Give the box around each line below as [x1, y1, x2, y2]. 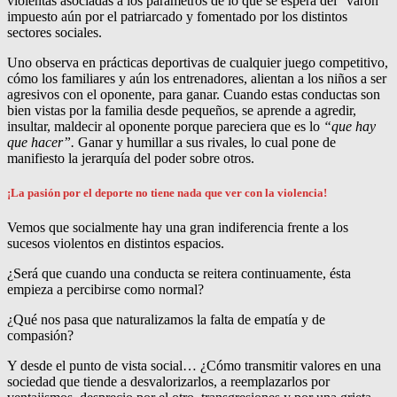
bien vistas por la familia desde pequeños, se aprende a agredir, [7, 102, 356, 118]
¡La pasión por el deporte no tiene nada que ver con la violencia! [7, 185, 327, 199]
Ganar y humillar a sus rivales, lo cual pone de [74, 134, 336, 150]
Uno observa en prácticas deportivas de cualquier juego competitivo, [7, 54, 388, 70]
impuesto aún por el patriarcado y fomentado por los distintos [7, 8, 347, 24]
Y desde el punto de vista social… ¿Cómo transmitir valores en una [7, 358, 381, 374]
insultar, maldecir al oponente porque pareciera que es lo [7, 118, 320, 134]
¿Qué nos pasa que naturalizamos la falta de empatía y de [7, 312, 325, 328]
